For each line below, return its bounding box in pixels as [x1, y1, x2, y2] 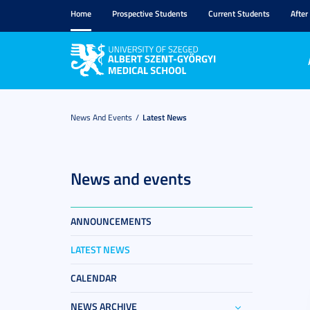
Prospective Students [112, 8, 188, 19]
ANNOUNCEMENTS [71, 215, 152, 228]
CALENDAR [71, 271, 117, 284]
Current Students [208, 8, 270, 19]
